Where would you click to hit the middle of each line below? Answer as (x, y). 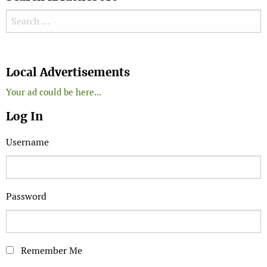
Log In (24, 117)
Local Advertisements (68, 73)
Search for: (29, 18)
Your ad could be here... (54, 92)
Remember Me (50, 251)
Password (26, 197)
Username (27, 142)
